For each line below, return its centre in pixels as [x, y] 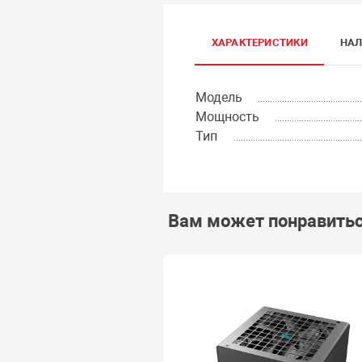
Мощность [227, 116]
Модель [219, 97]
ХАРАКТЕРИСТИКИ [259, 42]
